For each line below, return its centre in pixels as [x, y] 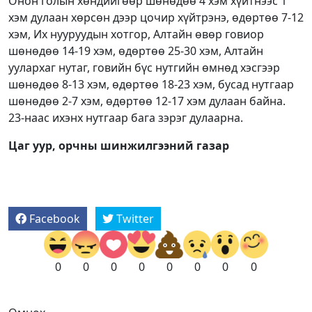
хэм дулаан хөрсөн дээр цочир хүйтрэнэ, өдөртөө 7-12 [156, 17]
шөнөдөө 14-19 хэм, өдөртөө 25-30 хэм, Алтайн [136, 50]
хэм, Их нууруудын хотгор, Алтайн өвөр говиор [136, 34]
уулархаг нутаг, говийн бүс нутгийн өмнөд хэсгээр [144, 67]
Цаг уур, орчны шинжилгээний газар [119, 145]
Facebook [55, 218]
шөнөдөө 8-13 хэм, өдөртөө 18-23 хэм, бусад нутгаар [151, 84]
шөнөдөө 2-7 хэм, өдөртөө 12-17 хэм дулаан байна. [147, 101]
